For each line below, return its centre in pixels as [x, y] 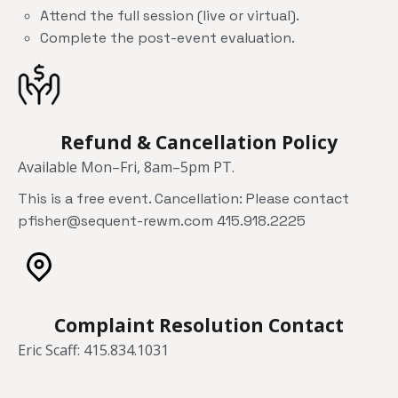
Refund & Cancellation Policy [199, 142]
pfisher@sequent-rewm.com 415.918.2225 [162, 220]
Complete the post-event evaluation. [167, 37]
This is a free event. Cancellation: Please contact [183, 198]
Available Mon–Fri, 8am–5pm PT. [126, 167]
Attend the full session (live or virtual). [170, 15]
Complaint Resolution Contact [199, 325]
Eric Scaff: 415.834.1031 [93, 350]
